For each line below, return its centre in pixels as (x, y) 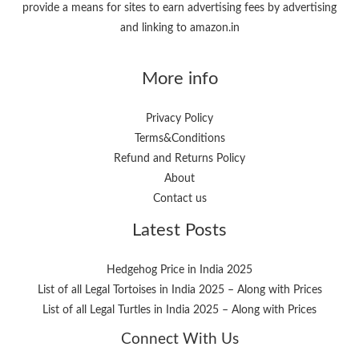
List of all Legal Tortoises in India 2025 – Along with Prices (179, 290)
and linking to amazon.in (179, 28)
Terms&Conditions (179, 139)
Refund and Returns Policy (179, 159)
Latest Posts (179, 230)
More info (179, 79)
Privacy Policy (179, 119)
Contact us (179, 199)
